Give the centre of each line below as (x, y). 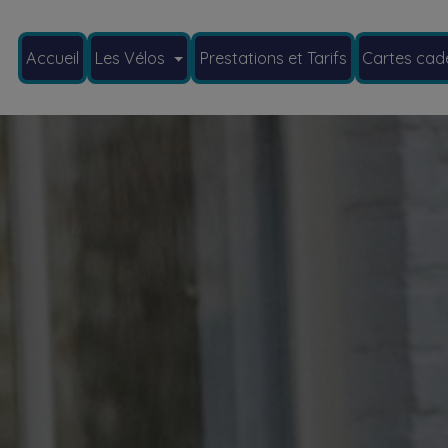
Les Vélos (132, 57)
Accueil (52, 57)
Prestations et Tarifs (272, 57)
